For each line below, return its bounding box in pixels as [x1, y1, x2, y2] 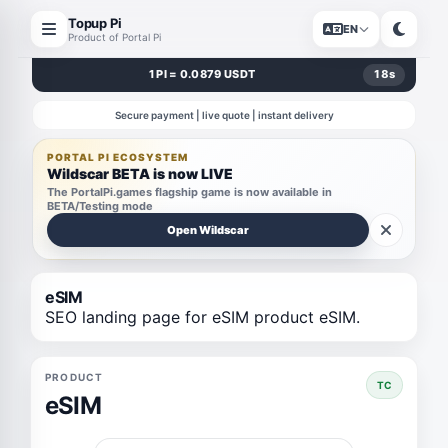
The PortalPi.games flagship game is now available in [47, 185, 332, 199]
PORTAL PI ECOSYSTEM [47, 151, 188, 163]
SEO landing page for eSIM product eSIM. [45, 307, 360, 327]
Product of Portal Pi [68, 30, 161, 43]
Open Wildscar [167, 223, 249, 237]
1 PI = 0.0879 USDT [148, 67, 256, 81]
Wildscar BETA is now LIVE [47, 165, 233, 182]
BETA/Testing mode [47, 199, 153, 213]
